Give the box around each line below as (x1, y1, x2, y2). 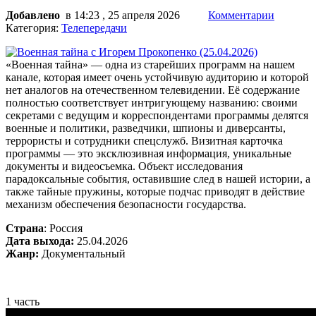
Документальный (39, 247, 126, 260)
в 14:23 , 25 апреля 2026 (63, 8, 188, 21)
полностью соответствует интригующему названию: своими (6, 96, 298, 109)
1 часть (6, 295, 39, 308)
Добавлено (6, 8, 63, 21)
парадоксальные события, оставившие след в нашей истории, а (6, 172, 310, 185)
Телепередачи (61, 21, 127, 34)
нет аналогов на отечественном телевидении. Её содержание (6, 83, 300, 96)
